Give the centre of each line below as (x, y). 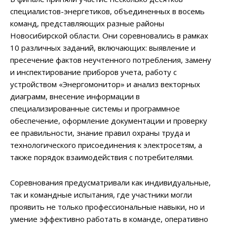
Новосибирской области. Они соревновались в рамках (109, 35)
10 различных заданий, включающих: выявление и (103, 47)
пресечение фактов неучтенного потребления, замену (111, 60)
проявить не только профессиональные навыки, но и (107, 206)
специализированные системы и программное (95, 108)
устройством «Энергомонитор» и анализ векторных (105, 84)
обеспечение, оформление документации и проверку (109, 120)
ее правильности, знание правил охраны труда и (100, 133)
